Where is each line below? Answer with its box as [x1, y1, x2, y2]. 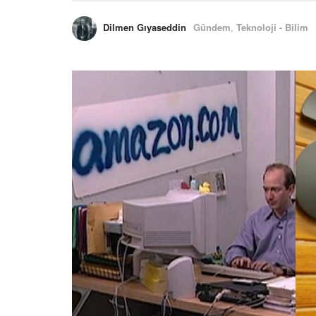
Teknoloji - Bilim [236, 20, 308, 35]
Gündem [193, 20, 231, 35]
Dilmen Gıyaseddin [103, 20, 186, 35]
